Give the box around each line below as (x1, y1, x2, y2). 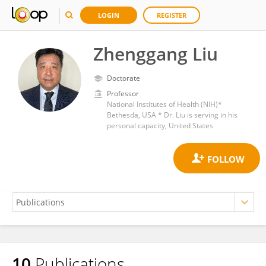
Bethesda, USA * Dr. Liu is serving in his (107, 110, 237, 120)
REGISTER (157, 11, 186, 20)
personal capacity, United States (107, 121, 213, 131)
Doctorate (107, 73, 140, 83)
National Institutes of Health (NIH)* (107, 99, 222, 109)
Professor (107, 88, 139, 99)
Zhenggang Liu (93, 42, 218, 66)
